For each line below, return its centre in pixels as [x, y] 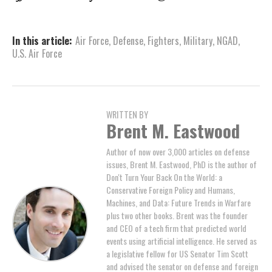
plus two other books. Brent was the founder [177, 216]
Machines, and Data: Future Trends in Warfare [178, 203]
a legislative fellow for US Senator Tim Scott [177, 254]
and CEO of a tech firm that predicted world [176, 228]
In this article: [42, 41]
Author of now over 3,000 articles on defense [178, 152]
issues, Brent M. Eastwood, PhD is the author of [182, 165]
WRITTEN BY [127, 115]
